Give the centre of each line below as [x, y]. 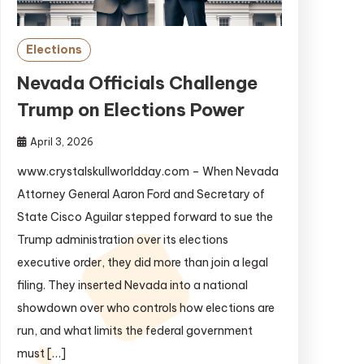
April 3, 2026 [61, 142]
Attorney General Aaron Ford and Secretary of [141, 195]
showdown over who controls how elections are [145, 308]
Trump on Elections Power [130, 110]
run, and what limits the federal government [134, 331]
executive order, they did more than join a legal [142, 263]
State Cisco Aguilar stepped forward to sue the [145, 217]
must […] [41, 354]
